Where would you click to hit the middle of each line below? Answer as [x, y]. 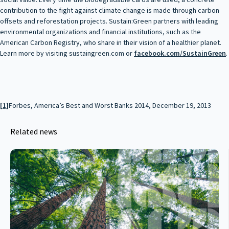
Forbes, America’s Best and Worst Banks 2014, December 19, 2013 [110, 105]
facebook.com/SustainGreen [180, 53]
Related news [34, 131]
